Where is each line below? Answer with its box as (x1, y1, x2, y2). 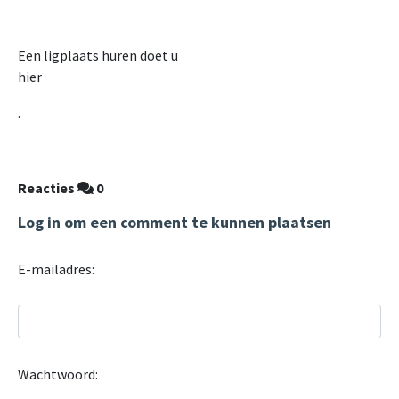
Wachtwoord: (18, 365, 98, 384)
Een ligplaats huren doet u (18, 46, 178, 65)
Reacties (18, 179, 77, 198)
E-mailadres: (18, 260, 94, 279)
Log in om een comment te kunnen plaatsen (18, 212, 331, 233)
